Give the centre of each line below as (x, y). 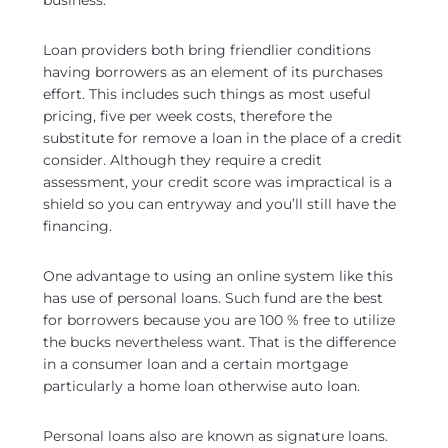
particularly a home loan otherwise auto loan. (201, 386)
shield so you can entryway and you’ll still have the (219, 204)
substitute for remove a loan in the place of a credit (222, 138)
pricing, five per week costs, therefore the (187, 116)
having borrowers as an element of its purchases (213, 72)
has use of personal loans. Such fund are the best (213, 298)
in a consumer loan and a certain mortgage (195, 364)
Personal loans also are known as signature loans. (215, 436)
